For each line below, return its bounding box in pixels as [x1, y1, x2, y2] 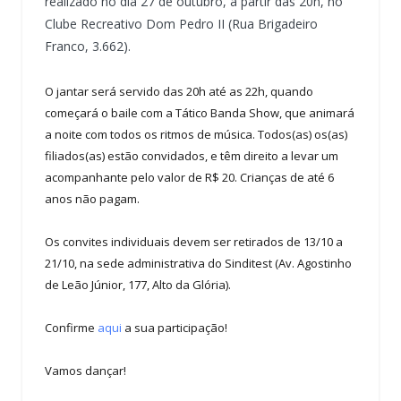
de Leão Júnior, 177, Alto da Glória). [45, 276, 231, 293]
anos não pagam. [45, 190, 140, 207]
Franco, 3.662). [45, 37, 131, 55]
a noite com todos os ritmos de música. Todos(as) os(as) [45, 125, 347, 142]
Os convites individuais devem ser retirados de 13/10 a [45, 233, 343, 250]
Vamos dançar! [45, 363, 126, 380]
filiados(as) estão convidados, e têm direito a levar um [45, 147, 338, 164]
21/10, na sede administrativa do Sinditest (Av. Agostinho [45, 254, 352, 271]
